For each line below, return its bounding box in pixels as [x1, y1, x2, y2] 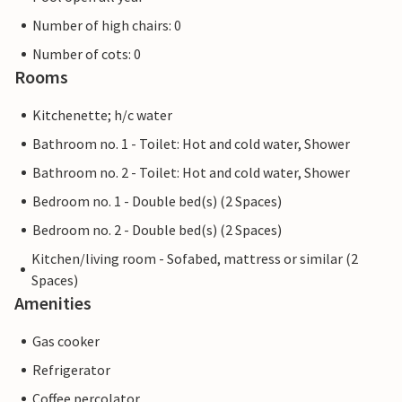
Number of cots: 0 [32, 45, 141, 64]
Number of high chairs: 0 [32, 16, 181, 35]
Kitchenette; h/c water [32, 106, 172, 125]
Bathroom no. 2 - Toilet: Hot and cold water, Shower [32, 163, 350, 182]
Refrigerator [32, 361, 110, 380]
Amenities [14, 292, 92, 315]
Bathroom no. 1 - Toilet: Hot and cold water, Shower [32, 135, 350, 153]
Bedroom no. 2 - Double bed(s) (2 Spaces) [32, 221, 282, 240]
